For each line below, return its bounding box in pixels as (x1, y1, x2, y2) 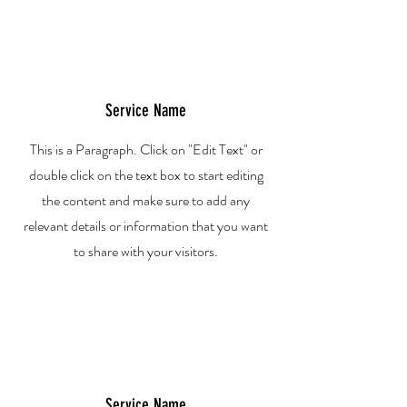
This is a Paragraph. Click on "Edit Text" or (29, 139, 263, 160)
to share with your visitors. (74, 241, 218, 262)
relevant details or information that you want (24, 215, 268, 236)
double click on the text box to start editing (28, 164, 263, 185)
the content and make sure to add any (42, 190, 250, 211)
